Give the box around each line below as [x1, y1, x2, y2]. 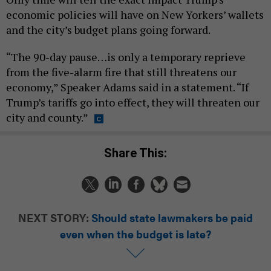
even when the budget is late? [60, 226, 211, 242]
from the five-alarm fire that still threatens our [6, 64, 237, 79]
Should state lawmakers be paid [91, 210, 253, 226]
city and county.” [6, 109, 88, 125]
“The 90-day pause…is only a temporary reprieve [6, 49, 246, 64]
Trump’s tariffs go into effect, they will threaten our [6, 94, 260, 109]
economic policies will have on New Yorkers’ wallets [6, 7, 264, 22]
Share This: [112, 146, 167, 161]
